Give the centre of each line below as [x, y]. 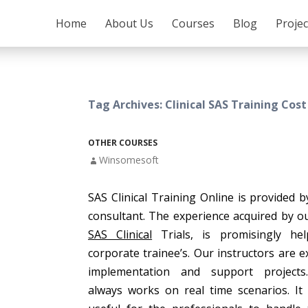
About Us [129, 23]
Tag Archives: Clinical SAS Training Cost [197, 104]
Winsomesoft [129, 160]
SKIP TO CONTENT [88, 11]
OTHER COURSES [123, 143]
